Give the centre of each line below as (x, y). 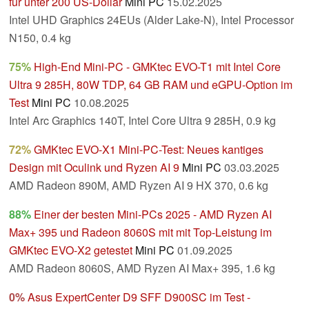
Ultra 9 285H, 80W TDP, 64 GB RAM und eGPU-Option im (151, 85)
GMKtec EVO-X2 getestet (71, 250)
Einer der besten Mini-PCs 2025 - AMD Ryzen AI (153, 215)
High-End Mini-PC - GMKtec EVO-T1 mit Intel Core (157, 67)
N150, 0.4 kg (40, 38)
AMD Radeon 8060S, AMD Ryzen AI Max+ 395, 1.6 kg (142, 268)
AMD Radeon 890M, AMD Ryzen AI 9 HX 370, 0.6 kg (139, 186)
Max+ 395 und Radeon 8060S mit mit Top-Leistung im (140, 232)
